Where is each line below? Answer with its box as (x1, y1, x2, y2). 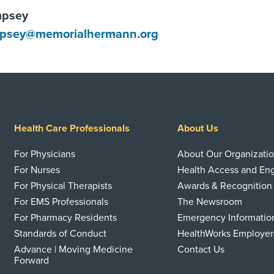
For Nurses (14, 164, 60, 176)
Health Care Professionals (14, 122, 130, 135)
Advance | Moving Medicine (14, 243, 133, 256)
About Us (177, 122, 219, 135)
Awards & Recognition (177, 180, 273, 192)
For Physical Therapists (14, 180, 112, 192)
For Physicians (14, 148, 75, 160)
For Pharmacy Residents (14, 212, 117, 224)
